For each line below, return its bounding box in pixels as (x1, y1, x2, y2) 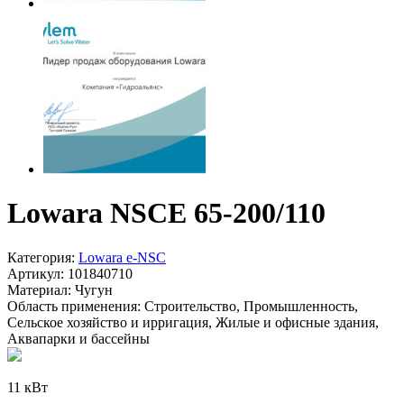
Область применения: (7, 298, 141, 314)
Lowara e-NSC (78, 249, 166, 265)
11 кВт (7, 379, 48, 395)
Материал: (7, 281, 71, 298)
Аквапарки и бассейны (7, 330, 150, 346)
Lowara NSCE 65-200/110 (7, 197, 326, 230)
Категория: (7, 249, 75, 265)
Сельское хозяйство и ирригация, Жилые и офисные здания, (7, 314, 379, 330)
